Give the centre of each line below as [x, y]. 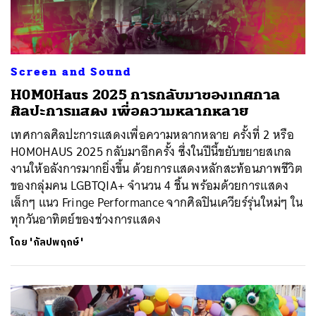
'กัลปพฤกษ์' [56, 242]
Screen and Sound [71, 72]
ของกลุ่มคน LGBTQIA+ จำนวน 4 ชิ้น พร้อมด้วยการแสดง [150, 185]
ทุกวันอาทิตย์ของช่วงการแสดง [86, 219]
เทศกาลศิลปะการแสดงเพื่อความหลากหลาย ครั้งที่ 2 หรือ [152, 134]
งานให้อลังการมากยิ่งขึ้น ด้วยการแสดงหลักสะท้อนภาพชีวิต [157, 168]
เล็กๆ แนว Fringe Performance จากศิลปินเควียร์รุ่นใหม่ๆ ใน [157, 202]
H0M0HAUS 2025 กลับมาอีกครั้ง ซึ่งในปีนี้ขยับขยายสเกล [151, 151]
